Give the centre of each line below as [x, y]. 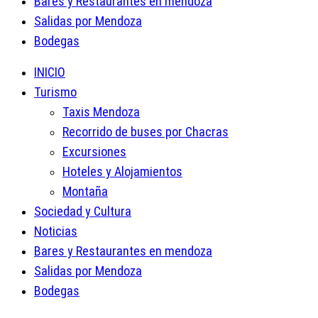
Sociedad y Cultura [83, 211]
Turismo [55, 92]
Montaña [85, 191]
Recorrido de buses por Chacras [146, 131]
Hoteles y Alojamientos [122, 171]
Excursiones [94, 151]
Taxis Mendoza [101, 111]
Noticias [56, 231]
